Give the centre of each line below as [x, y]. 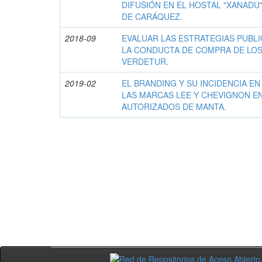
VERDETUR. [145, 62]
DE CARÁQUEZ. [152, 17]
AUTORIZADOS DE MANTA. [174, 107]
